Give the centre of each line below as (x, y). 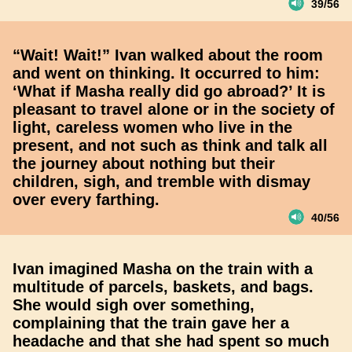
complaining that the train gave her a (151, 323)
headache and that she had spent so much (171, 341)
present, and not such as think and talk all (170, 145)
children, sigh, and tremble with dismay (161, 181)
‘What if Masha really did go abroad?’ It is (169, 91)
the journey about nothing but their (144, 163)
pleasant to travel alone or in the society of (174, 109)
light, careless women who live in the (152, 127)
